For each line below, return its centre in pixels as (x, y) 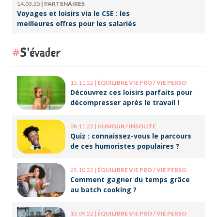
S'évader (40, 52)
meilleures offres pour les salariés (77, 23)
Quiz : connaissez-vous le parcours (131, 136)
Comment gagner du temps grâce (130, 179)
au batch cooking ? (103, 189)
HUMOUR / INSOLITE (127, 126)
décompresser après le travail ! (125, 102)
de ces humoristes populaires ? (125, 146)
